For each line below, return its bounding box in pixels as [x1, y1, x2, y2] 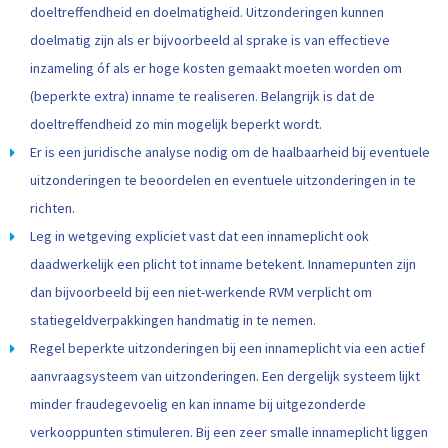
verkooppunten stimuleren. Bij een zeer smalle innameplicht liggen [30, 423, 428, 441]
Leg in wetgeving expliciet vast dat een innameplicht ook [30, 227, 369, 245]
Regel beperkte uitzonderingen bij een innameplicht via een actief [30, 339, 425, 357]
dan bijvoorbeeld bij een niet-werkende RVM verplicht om [30, 283, 372, 301]
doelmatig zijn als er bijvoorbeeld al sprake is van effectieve [30, 31, 390, 49]
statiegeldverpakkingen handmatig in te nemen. [30, 311, 316, 329]
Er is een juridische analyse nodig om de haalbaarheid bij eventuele [30, 143, 430, 161]
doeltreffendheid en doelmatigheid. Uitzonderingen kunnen [30, 3, 384, 21]
